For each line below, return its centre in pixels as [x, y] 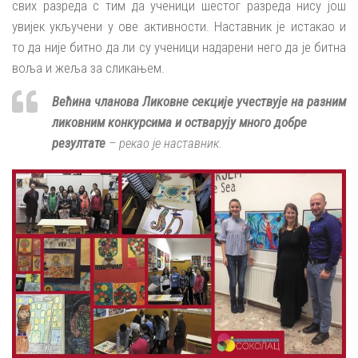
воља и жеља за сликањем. [88, 68]
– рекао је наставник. [164, 143]
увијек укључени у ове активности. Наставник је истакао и [179, 26]
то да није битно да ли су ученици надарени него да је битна [179, 47]
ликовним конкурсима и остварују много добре [179, 123]
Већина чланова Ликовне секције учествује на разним [199, 102]
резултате [79, 143]
